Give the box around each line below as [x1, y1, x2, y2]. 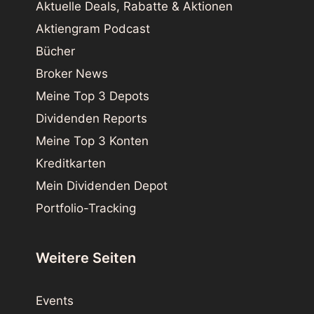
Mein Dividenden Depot [36, 178, 168, 193]
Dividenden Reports [36, 111, 147, 125]
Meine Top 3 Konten [36, 133, 149, 148]
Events [36, 293, 74, 308]
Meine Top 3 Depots [36, 88, 149, 103]
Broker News [36, 66, 108, 81]
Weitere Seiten [36, 249, 136, 266]
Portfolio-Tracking [36, 200, 136, 215]
